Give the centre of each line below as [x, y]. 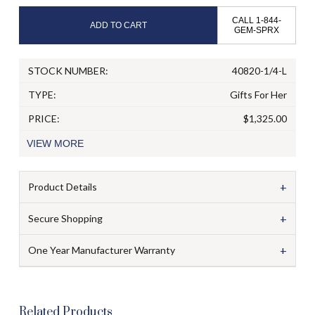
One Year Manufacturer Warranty [101, 250]
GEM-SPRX [257, 30]
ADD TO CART [118, 25]
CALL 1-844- [257, 20]
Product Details [62, 186]
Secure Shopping [65, 218]
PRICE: [44, 118]
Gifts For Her [259, 94]
